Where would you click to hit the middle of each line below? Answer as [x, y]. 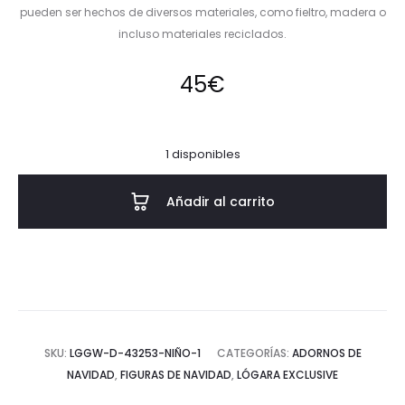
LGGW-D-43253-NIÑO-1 [135, 353]
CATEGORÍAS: [254, 353]
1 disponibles [202, 155]
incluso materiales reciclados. [202, 34]
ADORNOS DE [326, 353]
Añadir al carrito [220, 202]
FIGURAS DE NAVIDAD [176, 375]
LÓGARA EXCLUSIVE [287, 375]
